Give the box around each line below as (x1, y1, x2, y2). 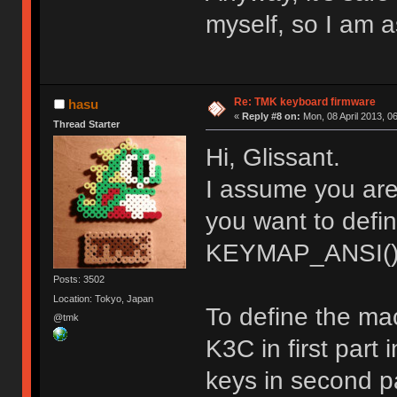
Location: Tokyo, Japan (53, 292, 154, 304)
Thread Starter (53, 118, 121, 129)
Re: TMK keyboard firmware (233, 95, 376, 108)
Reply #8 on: (241, 110, 300, 121)
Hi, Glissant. (205, 143, 340, 171)
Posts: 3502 (53, 274, 105, 285)
